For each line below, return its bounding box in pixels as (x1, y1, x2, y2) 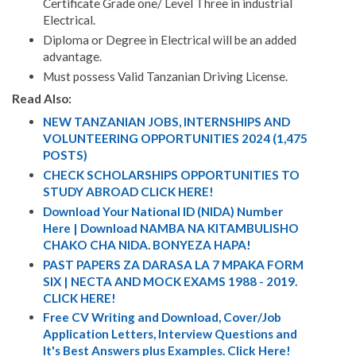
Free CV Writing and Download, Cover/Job (42, 310, 281, 325)
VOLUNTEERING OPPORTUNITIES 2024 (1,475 (42, 131, 308, 146)
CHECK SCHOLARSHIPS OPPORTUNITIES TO (42, 167, 300, 182)
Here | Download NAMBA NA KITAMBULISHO (42, 220, 299, 235)
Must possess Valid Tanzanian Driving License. (42, 68, 288, 83)
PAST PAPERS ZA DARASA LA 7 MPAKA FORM (42, 257, 304, 272)
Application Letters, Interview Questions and (42, 327, 297, 342)
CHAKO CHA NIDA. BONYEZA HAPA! (42, 237, 251, 252)
